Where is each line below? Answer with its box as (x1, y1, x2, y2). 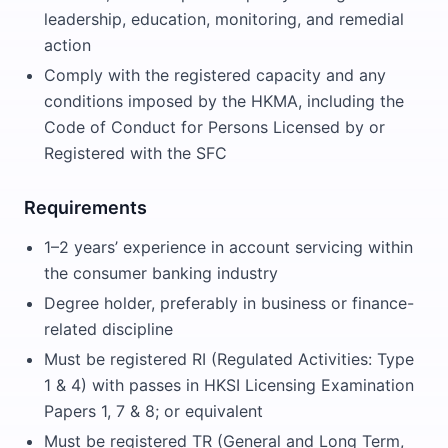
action (44, 35, 91, 55)
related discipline (44, 319, 173, 339)
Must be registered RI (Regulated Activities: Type (44, 349, 414, 369)
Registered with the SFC (44, 143, 227, 163)
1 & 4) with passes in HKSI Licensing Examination (44, 375, 414, 395)
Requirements (24, 197, 147, 218)
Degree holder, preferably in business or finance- (44, 293, 414, 313)
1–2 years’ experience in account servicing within (44, 237, 413, 257)
